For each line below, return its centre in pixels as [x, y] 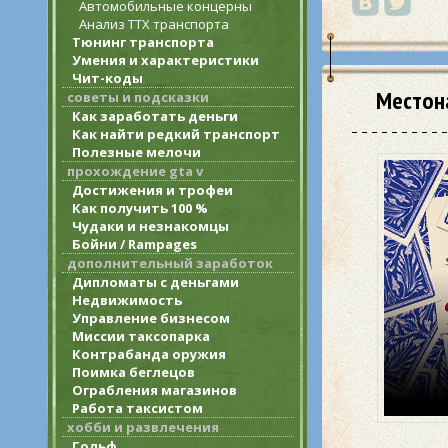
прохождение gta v [135, 171]
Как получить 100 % [140, 208]
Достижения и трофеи [152, 190]
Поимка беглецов [133, 372]
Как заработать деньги [155, 116]
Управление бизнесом [151, 318]
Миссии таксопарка [141, 336]
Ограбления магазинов [154, 390]
